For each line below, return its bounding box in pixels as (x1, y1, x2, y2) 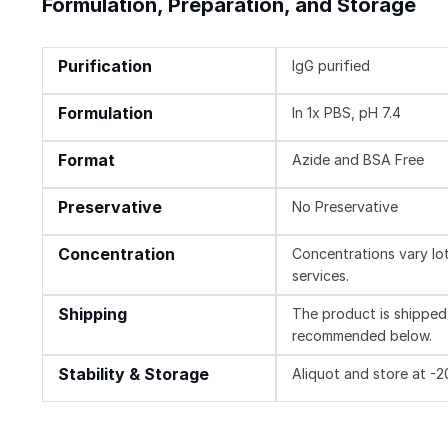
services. (292, 267, 350, 285)
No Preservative (292, 198, 399, 216)
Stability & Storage (58, 365, 209, 385)
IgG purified (292, 57, 371, 75)
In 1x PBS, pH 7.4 (292, 104, 402, 122)
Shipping (58, 305, 127, 325)
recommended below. (292, 327, 433, 345)
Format (58, 151, 115, 171)
